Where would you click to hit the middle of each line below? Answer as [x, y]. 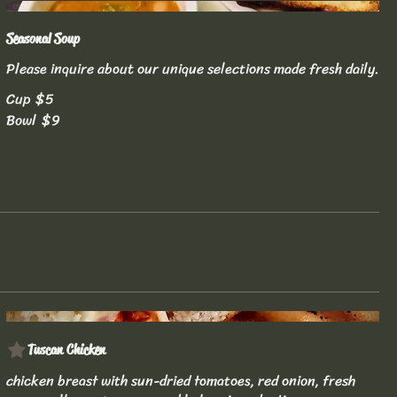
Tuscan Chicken [66, 349]
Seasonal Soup [43, 39]
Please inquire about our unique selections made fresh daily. [192, 69]
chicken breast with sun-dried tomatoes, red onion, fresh [180, 380]
